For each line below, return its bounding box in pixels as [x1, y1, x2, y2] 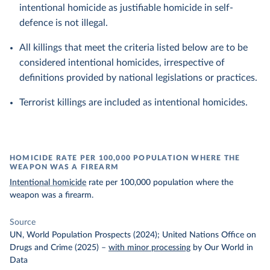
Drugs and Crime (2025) [10, 243, 99, 252]
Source [10, 218, 36, 227]
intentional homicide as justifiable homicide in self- [19, 3, 233, 13]
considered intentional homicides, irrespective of [19, 58, 225, 67]
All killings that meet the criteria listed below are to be [19, 43, 248, 52]
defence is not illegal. [19, 18, 108, 28]
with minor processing [108, 243, 190, 252]
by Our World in [193, 243, 253, 252]
